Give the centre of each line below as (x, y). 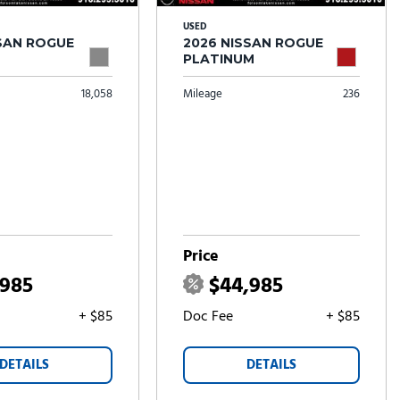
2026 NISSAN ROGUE (253, 43)
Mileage (202, 94)
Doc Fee (208, 317)
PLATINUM (218, 59)
